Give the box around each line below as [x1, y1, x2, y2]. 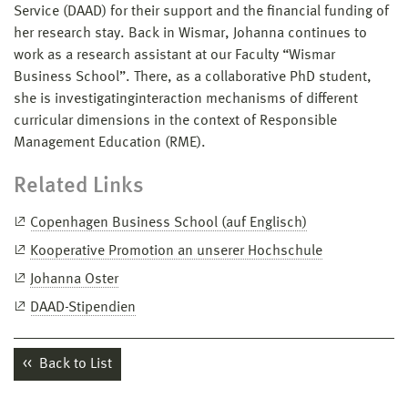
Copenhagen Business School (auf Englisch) [30, 215, 307, 230]
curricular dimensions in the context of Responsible [14, 113, 337, 128]
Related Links [14, 175, 144, 198]
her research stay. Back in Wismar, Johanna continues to [14, 25, 367, 41]
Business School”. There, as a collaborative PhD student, [14, 69, 372, 85]
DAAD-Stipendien [30, 300, 136, 315]
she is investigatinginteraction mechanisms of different [14, 91, 358, 107]
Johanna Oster [30, 271, 118, 287]
